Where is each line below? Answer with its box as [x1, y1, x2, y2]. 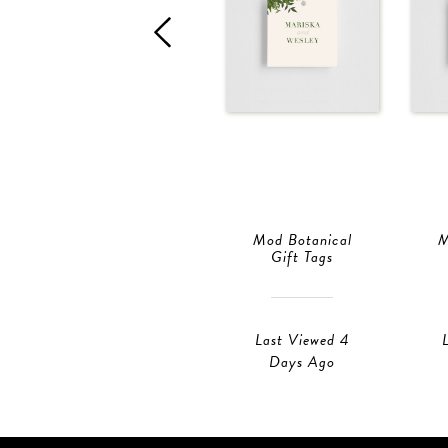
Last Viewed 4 [254, 327, 350, 352]
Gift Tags [271, 245, 333, 270]
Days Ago [269, 349, 335, 374]
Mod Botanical [252, 228, 352, 253]
